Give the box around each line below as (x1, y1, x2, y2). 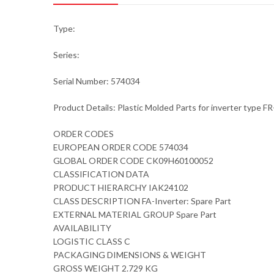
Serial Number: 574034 (53, 75, 140, 86)
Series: (53, 49, 80, 60)
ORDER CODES (53, 128, 114, 139)
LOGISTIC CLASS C (53, 235, 130, 246)
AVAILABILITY (53, 222, 111, 233)
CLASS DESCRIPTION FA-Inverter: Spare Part (53, 195, 231, 206)
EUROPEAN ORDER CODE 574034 (53, 141, 188, 152)
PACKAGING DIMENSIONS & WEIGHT (53, 249, 206, 260)
